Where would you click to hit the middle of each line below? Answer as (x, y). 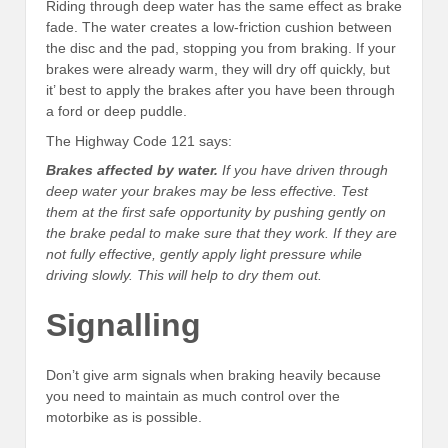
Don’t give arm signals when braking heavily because (213, 374)
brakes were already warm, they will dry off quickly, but (218, 69)
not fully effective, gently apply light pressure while (204, 254)
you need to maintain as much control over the (193, 395)
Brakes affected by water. (132, 170)
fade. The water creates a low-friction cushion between (219, 27)
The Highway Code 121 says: (139, 140)
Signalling (123, 324)
